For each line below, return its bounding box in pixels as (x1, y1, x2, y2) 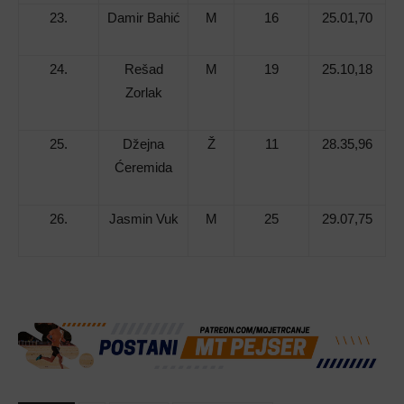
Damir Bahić (106, 10, 180, 26)
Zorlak (124, 85, 162, 101)
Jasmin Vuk (108, 211, 179, 227)
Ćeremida (115, 160, 172, 176)
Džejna (123, 136, 164, 152)
